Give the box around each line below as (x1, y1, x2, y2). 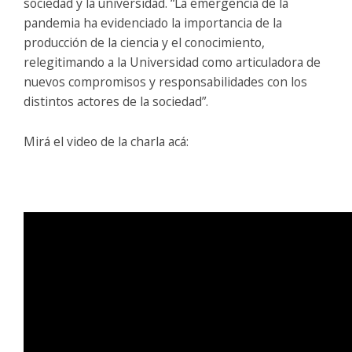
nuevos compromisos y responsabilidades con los (24, 72, 307, 90)
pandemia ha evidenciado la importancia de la (24, 13, 282, 31)
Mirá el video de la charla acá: (24, 132, 189, 150)
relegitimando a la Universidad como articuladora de (24, 53, 321, 71)
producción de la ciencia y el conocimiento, (24, 33, 265, 51)
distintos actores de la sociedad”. (24, 92, 208, 110)
